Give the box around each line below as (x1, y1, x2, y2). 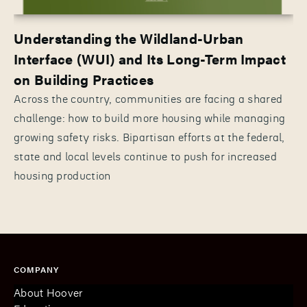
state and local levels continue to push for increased (14, 151, 277, 163)
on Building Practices (14, 69, 154, 90)
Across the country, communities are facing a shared (14, 94, 283, 106)
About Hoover (14, 284, 83, 301)
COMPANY (14, 263, 59, 276)
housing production (14, 171, 111, 182)
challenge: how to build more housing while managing (14, 113, 286, 125)
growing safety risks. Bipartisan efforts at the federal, (14, 132, 285, 144)
